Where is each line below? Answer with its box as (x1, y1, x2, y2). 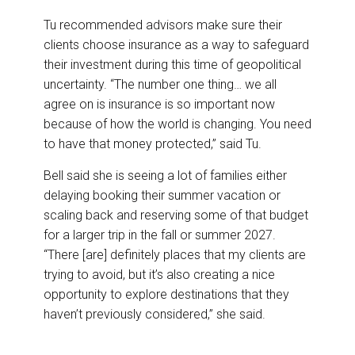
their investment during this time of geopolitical (44, 57, 301, 73)
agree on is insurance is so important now (44, 97, 275, 113)
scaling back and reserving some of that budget (44, 208, 308, 223)
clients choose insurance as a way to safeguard (44, 37, 309, 53)
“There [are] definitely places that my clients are (44, 247, 306, 263)
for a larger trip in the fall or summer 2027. (44, 227, 276, 243)
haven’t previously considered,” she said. (44, 307, 265, 323)
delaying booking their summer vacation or (44, 188, 281, 204)
